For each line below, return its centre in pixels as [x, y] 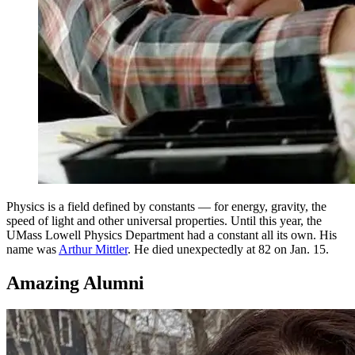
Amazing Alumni [75, 282]
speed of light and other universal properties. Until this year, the [164, 220]
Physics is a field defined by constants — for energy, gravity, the [166, 206]
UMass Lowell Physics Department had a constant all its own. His [172, 235]
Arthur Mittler [93, 249]
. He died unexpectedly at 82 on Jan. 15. [228, 249]
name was [32, 249]
